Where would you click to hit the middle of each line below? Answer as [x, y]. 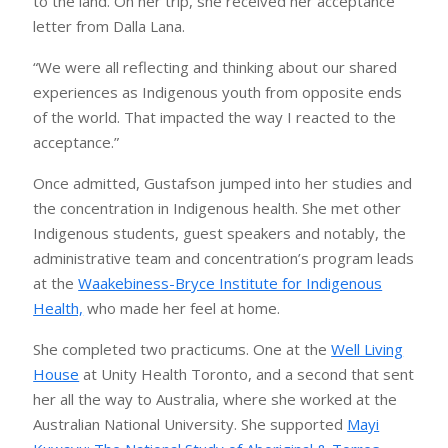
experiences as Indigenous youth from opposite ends [218, 92]
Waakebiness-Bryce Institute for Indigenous [230, 283]
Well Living [367, 349]
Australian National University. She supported [190, 424]
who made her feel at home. [182, 308]
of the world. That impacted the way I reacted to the [215, 117]
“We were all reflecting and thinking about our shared [215, 67]
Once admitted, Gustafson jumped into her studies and [223, 183]
